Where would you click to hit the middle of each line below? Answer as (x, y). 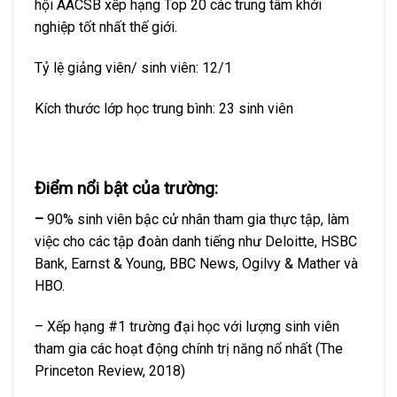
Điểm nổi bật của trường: (126, 189)
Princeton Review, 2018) (110, 370)
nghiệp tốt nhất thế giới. (106, 27)
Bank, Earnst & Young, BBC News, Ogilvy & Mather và (196, 263)
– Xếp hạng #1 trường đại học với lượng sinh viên (187, 326)
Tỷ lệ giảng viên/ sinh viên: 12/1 (133, 67)
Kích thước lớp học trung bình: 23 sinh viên (164, 108)
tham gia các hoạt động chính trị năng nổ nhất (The (189, 348)
